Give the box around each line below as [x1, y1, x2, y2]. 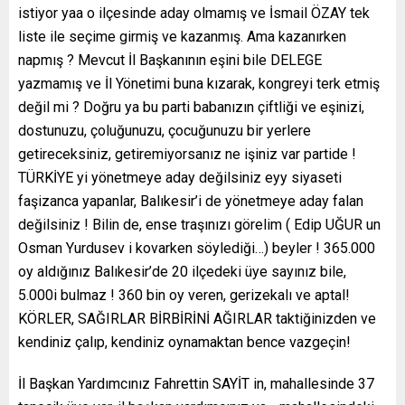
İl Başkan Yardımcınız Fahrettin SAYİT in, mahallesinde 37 [18, 375, 374, 393]
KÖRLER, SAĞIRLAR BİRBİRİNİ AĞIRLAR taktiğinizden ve [18, 310, 376, 328]
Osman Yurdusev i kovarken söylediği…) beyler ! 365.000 [18, 240, 375, 258]
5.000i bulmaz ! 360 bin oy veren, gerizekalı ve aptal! [18, 287, 350, 305]
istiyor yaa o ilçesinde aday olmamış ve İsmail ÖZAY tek [18, 5, 370, 23]
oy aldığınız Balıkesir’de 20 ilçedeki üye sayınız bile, [18, 263, 346, 281]
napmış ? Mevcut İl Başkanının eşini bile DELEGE [18, 52, 322, 70]
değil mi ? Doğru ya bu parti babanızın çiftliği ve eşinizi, [18, 99, 364, 117]
